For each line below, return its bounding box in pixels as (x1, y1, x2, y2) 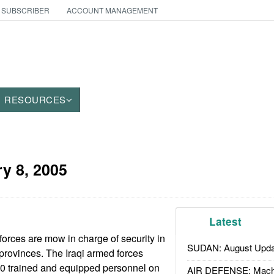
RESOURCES (4, 93, 66, 106)
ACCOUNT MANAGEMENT (66, 5, 158, 15)
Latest (209, 214, 242, 229)
